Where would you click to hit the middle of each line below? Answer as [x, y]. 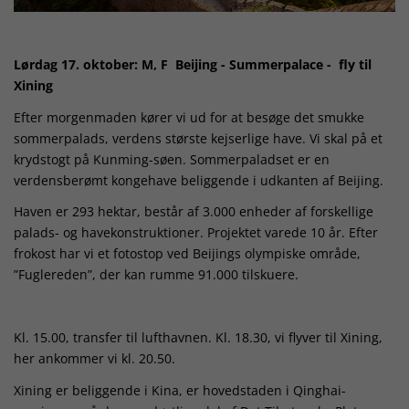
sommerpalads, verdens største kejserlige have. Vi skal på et [198, 138]
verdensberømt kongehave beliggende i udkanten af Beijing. [199, 180]
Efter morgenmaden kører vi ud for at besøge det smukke [189, 117]
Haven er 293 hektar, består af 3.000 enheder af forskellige [194, 212]
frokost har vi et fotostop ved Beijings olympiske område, [187, 254]
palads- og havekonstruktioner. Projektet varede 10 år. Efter [196, 233]
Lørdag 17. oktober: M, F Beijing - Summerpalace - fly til [193, 65]
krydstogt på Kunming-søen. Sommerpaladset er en [172, 159]
